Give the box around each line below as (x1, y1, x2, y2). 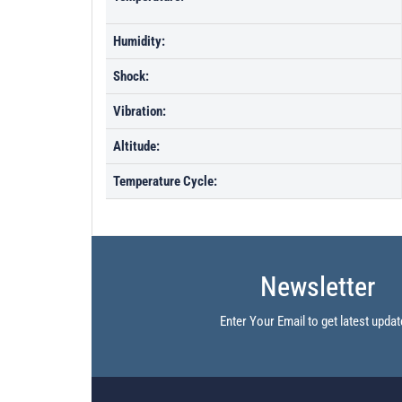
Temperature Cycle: (113, 173, 217, 189)
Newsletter (260, 271, 376, 302)
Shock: (113, 68, 149, 84)
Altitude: (113, 138, 160, 154)
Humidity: (113, 33, 165, 49)
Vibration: (113, 103, 166, 119)
